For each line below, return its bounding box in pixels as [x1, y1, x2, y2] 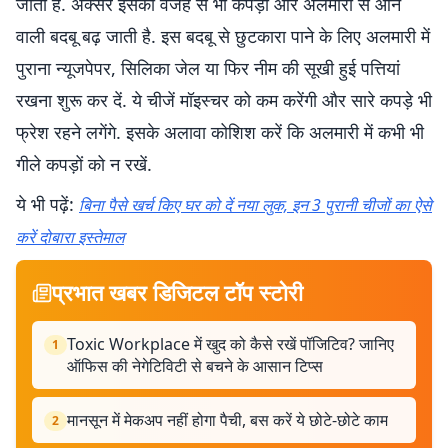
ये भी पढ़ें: [16, 192, 79, 216]
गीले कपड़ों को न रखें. [16, 152, 152, 176]
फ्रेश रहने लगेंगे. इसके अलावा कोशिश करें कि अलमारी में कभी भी [16, 120, 424, 144]
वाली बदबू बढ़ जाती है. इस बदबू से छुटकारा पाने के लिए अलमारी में [16, 24, 430, 48]
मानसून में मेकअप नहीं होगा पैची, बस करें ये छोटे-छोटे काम [67, 409, 388, 431]
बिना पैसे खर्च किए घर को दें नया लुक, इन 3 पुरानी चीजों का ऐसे [79, 194, 432, 216]
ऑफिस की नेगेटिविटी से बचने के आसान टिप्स [67, 355, 323, 377]
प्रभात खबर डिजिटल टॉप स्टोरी [52, 277, 303, 307]
